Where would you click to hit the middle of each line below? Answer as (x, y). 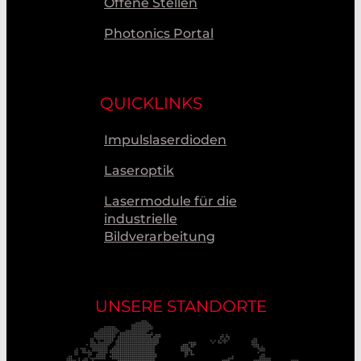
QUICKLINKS (151, 103)
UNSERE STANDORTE (180, 306)
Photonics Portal (159, 33)
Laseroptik (139, 170)
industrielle (141, 218)
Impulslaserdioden (165, 139)
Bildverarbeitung (160, 236)
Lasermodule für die (170, 201)
